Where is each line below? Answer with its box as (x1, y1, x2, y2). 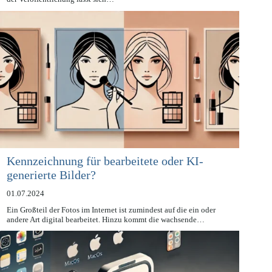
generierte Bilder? (6, 182, 96, 195)
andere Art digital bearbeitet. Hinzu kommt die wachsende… (6, 228, 205, 238)
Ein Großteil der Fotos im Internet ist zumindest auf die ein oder (6, 219, 216, 228)
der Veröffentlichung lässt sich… (6, 8, 114, 18)
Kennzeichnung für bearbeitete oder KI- (6, 168, 203, 182)
